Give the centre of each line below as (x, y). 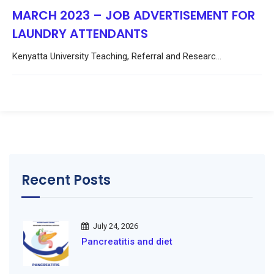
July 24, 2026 (116, 226)
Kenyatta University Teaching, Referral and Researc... (117, 56)
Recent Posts (66, 180)
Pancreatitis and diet (127, 242)
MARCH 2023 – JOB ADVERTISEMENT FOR (134, 15)
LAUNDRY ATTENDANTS (80, 34)
